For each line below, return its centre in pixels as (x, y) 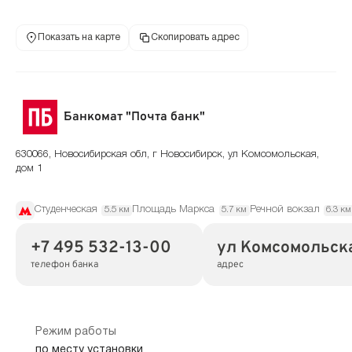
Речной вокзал (284, 210)
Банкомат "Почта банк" (135, 117)
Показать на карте (79, 38)
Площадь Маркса (174, 210)
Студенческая (66, 210)
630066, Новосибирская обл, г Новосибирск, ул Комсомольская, (167, 155)
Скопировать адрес (195, 38)
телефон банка (64, 265)
